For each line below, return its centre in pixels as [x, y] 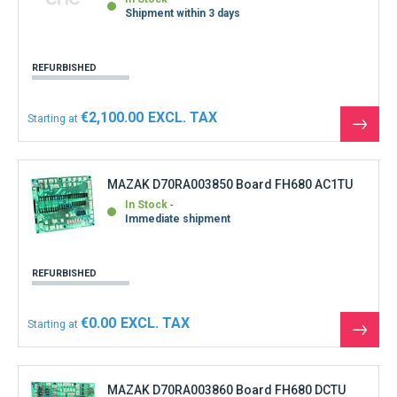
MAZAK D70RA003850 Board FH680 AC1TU [230, 185]
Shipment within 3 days [183, 14]
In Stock [146, 205]
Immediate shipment [178, 219]
